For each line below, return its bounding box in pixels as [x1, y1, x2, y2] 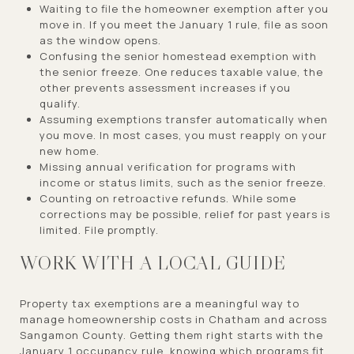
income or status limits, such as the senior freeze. [39, 175, 326, 190]
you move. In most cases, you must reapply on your [39, 127, 327, 142]
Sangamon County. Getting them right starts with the [20, 327, 323, 342]
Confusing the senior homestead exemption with [39, 48, 317, 63]
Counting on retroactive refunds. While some [39, 190, 296, 205]
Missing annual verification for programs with [39, 159, 296, 174]
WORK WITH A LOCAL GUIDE [20, 250, 286, 274]
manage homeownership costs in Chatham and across [20, 311, 327, 326]
